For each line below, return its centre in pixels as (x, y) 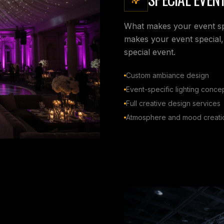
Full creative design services (173, 103)
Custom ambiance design (167, 75)
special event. (150, 52)
